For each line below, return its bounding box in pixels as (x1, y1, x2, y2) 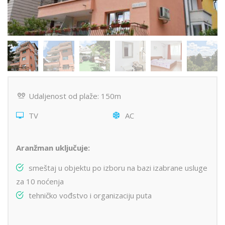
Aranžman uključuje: (16, 143, 90, 153)
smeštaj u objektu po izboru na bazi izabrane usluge (29, 163, 207, 173)
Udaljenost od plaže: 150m (27, 91, 121, 101)
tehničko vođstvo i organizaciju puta (29, 190, 152, 201)
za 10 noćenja (16, 176, 64, 187)
